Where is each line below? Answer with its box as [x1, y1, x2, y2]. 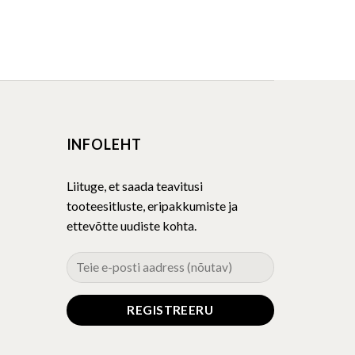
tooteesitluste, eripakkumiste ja [66, 198, 238, 214]
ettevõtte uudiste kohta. [66, 218, 197, 234]
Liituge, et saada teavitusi [66, 178, 203, 194]
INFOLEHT [66, 136, 142, 154]
